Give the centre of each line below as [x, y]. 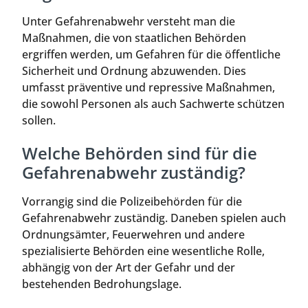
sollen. [39, 120]
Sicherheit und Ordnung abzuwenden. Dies [134, 70]
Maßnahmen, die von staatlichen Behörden [134, 37]
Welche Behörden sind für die [140, 153]
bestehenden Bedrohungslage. [102, 284]
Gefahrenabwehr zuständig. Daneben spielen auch [154, 218]
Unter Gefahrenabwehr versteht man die [129, 21]
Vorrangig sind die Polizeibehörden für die [132, 202]
